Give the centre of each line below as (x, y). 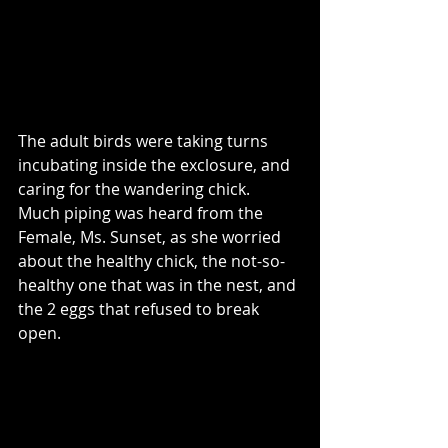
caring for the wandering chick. (138, 188)
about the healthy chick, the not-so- (151, 260)
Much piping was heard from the (142, 212)
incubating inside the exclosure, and (156, 164)
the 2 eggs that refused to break (140, 308)
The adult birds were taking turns (145, 140)
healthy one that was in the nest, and (159, 284)
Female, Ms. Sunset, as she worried (151, 236)
